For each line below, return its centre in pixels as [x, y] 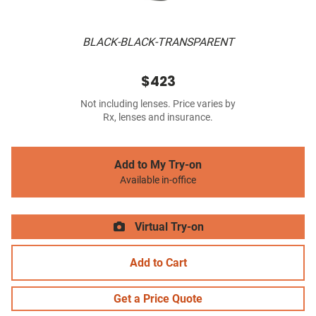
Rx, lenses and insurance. [158, 118]
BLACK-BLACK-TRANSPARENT [158, 42]
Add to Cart [158, 263]
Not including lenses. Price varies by [158, 104]
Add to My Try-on [158, 165]
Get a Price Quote [158, 299]
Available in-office [158, 181]
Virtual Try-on [168, 227]
